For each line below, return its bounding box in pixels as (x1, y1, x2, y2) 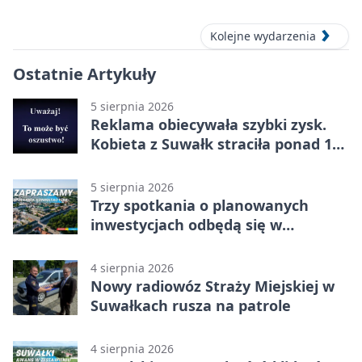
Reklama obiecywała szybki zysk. (90, 115, 326, 135)
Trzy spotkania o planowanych (90, 196, 309, 216)
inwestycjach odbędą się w (90, 215, 282, 235)
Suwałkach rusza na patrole (90, 296, 291, 316)
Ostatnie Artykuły (13, 63, 156, 86)
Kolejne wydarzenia (210, 28, 316, 44)
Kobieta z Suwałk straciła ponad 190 (90, 134, 348, 154)
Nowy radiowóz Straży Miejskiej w (90, 276, 335, 297)
